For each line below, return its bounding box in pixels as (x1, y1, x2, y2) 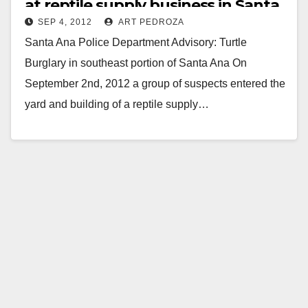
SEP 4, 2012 (38, 16, 92, 27)
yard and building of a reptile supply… (25, 98, 209, 110)
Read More (32, 129, 86, 142)
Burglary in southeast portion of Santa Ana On (25, 56, 247, 69)
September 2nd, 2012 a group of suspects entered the (25, 77, 285, 89)
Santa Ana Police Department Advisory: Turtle (25, 36, 247, 48)
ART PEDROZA (116, 16, 184, 27)
